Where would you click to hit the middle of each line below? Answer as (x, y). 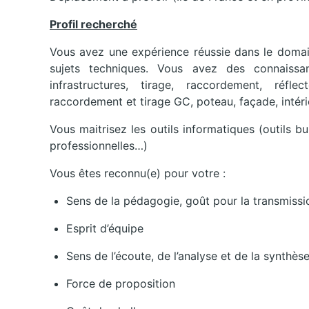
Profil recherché (93, 24)
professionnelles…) (99, 146)
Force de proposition (121, 284)
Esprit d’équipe (105, 229)
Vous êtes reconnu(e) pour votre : (138, 173)
